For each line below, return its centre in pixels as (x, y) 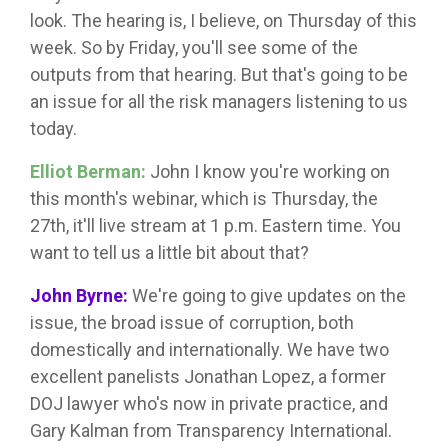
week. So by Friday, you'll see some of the (194, 48)
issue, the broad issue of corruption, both (192, 323)
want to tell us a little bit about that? (169, 253)
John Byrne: (79, 296)
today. (53, 129)
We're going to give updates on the (267, 296)
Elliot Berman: (88, 172)
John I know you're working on (268, 172)
